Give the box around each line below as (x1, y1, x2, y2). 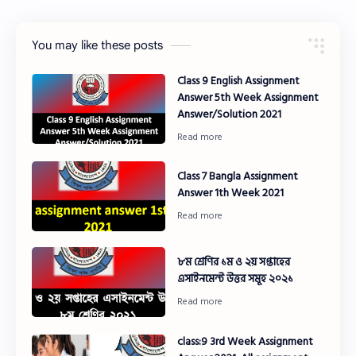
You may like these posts (32, 37, 163, 52)
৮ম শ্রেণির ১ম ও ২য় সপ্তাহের (177, 253, 291, 272)
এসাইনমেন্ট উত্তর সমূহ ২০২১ (177, 269, 294, 288)
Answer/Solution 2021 (177, 104, 282, 123)
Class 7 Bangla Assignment (177, 167, 299, 186)
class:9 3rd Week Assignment (177, 331, 314, 350)
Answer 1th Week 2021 (177, 184, 284, 203)
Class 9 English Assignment (177, 71, 300, 90)
